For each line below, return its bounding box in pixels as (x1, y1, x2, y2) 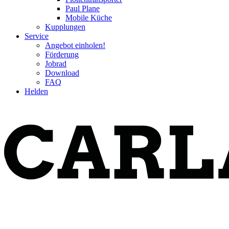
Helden (25, 87, 48, 96)
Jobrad (45, 59, 66, 68)
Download (45, 68, 79, 77)
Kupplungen (45, 22, 85, 31)
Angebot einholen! (45, 41, 105, 50)
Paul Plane (65, 4, 100, 13)
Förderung (45, 50, 79, 59)
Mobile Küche (65, 13, 112, 22)
